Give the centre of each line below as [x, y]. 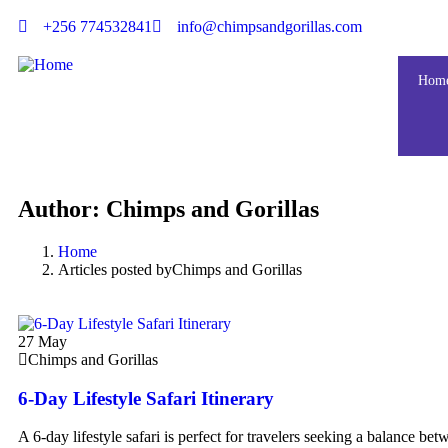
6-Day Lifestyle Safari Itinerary [146, 398]
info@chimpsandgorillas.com [269, 26]
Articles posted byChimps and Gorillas [180, 269]
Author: [62, 208]
